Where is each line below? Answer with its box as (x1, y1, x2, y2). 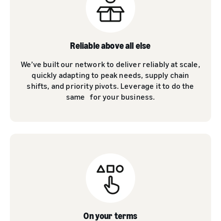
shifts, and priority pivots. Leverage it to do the (27, 81, 194, 91)
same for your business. (66, 92, 155, 102)
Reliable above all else (70, 40, 151, 51)
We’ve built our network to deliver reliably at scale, (21, 59, 200, 69)
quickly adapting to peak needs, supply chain (32, 70, 189, 80)
